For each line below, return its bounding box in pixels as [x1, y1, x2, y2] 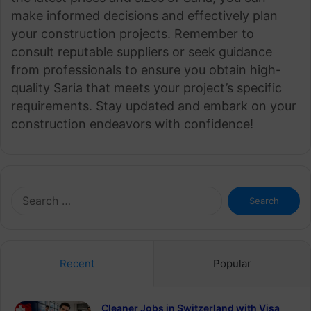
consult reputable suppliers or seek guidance [11, 44, 272, 60]
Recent [60, 257, 94, 271]
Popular [213, 257, 251, 271]
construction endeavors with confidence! [11, 117, 253, 132]
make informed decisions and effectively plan [11, 8, 278, 24]
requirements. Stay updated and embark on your [11, 99, 296, 114]
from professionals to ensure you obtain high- [11, 62, 281, 78]
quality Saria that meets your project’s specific [11, 81, 282, 96]
